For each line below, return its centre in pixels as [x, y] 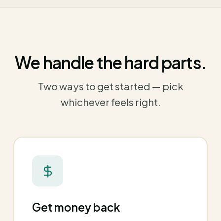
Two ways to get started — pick [110, 86]
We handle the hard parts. [110, 62]
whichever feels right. [110, 102]
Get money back [76, 207]
